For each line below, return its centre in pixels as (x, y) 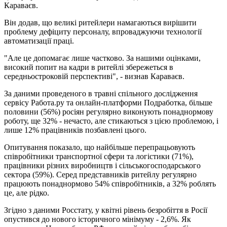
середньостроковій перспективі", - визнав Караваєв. (94, 76)
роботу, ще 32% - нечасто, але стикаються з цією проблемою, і (111, 121)
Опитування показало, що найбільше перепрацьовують (100, 147)
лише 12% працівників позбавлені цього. (75, 130)
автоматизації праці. (39, 41)
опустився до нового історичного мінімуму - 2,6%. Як (98, 219)
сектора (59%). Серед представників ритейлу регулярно (100, 174)
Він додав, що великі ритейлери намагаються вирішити (100, 22)
